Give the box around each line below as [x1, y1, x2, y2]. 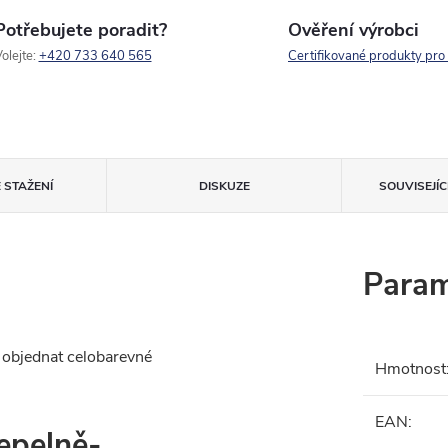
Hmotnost [375, 358, 446, 380]
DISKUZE [198, 178, 250, 194]
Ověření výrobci [288, 18, 419, 42]
